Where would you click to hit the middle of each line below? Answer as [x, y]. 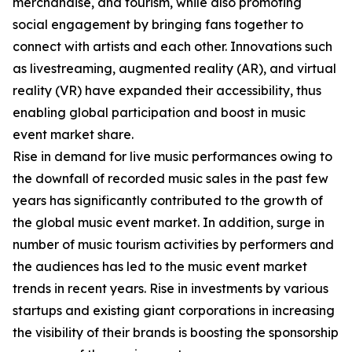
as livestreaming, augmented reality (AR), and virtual [174, 69]
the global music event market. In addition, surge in [169, 223]
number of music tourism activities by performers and [173, 245]
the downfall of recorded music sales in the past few [170, 179]
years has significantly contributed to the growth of [168, 201]
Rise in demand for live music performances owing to [172, 157]
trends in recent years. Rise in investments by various [170, 289]
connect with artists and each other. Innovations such [172, 47]
